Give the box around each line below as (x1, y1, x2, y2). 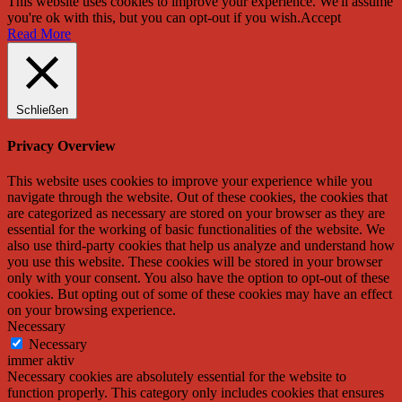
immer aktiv (7, 353, 74, 369)
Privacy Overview (7, 138, 116, 154)
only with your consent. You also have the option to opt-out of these (7, 270, 389, 286)
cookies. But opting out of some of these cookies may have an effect (7, 286, 392, 302)
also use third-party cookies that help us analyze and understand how (7, 238, 395, 254)
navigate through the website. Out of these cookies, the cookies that (7, 189, 388, 205)
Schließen (16, 102, 68, 117)
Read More (7, 25, 71, 41)
